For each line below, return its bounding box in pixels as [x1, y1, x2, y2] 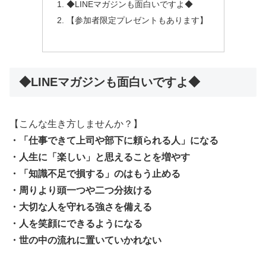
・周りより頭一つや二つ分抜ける [9, 185, 152, 196]
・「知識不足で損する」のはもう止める [9, 169, 180, 179]
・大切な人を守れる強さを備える [9, 202, 152, 213]
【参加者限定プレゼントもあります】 [66, 15, 208, 26]
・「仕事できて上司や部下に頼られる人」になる [9, 135, 218, 146]
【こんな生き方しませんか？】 [9, 119, 142, 129]
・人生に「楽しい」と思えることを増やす [9, 152, 190, 163]
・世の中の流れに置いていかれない [9, 235, 161, 246]
